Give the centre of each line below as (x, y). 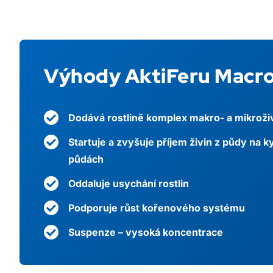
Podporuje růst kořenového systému (157, 207)
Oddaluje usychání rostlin (129, 183)
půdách (86, 159)
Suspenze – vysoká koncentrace (147, 232)
